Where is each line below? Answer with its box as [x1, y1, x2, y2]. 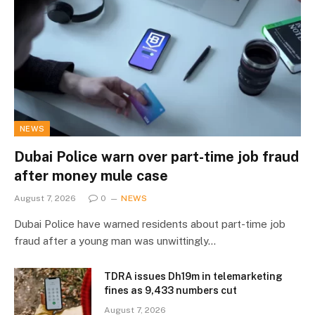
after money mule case [14, 167, 168, 185]
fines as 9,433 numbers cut [104, 285, 237, 297]
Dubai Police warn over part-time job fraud [14, 148, 299, 166]
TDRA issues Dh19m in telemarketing [104, 271, 283, 283]
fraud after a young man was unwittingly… [14, 235, 216, 247]
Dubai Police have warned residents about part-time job [14, 218, 285, 231]
